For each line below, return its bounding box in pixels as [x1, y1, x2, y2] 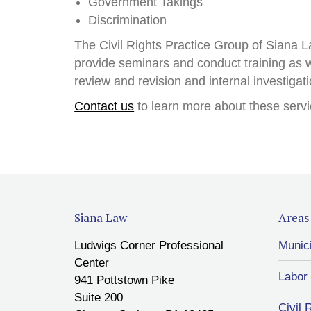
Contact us [74, 99, 135, 113]
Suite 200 [74, 291, 124, 304]
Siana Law [74, 210, 128, 226]
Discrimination [88, 13, 167, 27]
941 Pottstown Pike [74, 274, 175, 287]
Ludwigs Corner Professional [74, 239, 224, 252]
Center [74, 256, 110, 269]
